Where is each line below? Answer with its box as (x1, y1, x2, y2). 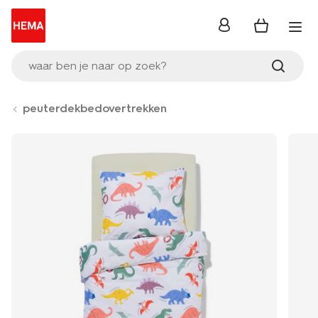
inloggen (216, 22, 265, 36)
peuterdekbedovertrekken (23, 102, 167, 115)
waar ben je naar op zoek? (28, 59, 167, 72)
